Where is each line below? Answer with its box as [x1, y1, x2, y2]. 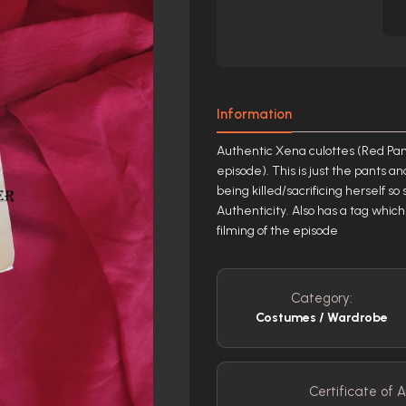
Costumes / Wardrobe [255, 310, 388, 325]
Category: [290, 290, 353, 306]
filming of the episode [217, 223, 338, 238]
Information [217, 106, 292, 122]
